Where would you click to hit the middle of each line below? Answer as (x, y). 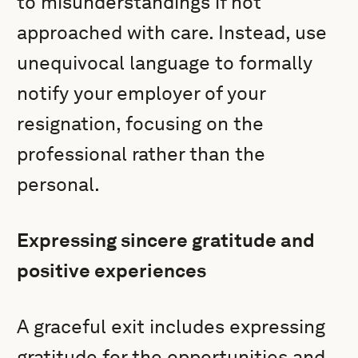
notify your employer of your (141, 93)
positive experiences (112, 270)
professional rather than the (141, 154)
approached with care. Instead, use (172, 32)
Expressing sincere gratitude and (166, 240)
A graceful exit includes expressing (171, 326)
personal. (59, 184)
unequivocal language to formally (165, 63)
